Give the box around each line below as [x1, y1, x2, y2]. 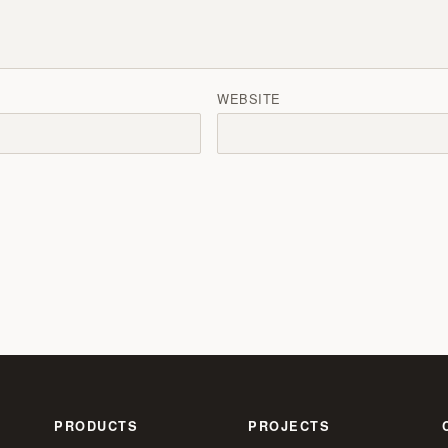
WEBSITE [217, 88, 281, 108]
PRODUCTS [54, 417, 139, 436]
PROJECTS [248, 417, 331, 436]
